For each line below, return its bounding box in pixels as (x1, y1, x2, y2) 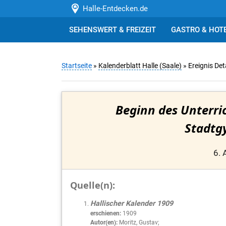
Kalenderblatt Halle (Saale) (98, 62, 182, 70)
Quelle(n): (70, 179, 115, 191)
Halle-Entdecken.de (78, 4, 148, 13)
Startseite (62, 62, 92, 70)
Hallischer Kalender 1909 (90, 199, 173, 208)
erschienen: (90, 209, 121, 217)
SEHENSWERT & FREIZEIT (69, 25, 156, 34)
